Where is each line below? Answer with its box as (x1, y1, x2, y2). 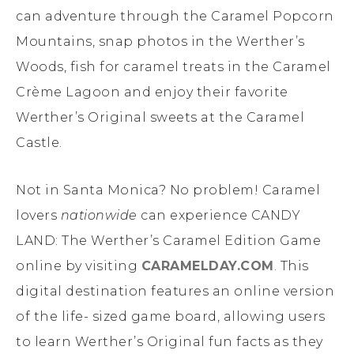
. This (273, 258, 309, 274)
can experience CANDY (137, 208, 300, 224)
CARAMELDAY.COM (141, 258, 274, 274)
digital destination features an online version (16, 284, 334, 299)
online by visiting (16, 258, 141, 274)
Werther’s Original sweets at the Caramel (16, 110, 304, 126)
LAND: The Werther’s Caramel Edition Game (16, 233, 321, 249)
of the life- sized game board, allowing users (16, 309, 326, 325)
